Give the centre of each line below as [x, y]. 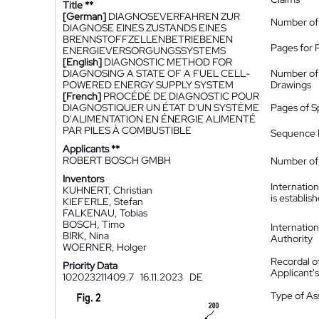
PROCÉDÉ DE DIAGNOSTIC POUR [181, 96]
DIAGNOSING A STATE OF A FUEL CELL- [156, 73]
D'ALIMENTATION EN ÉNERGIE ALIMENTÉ [159, 119]
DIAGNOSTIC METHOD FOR [168, 62]
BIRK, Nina [86, 236]
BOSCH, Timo [94, 224]
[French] [82, 96]
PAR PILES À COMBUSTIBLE [127, 130]
